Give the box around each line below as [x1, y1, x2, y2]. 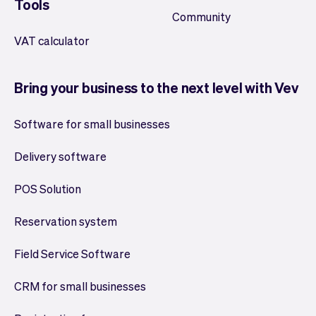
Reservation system [14, 213, 117, 229]
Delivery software [14, 148, 107, 164]
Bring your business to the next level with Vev [14, 78, 298, 97]
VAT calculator [14, 32, 90, 48]
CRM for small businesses [14, 278, 146, 293]
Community [172, 8, 231, 24]
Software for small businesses [14, 116, 170, 131]
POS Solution [14, 181, 81, 196]
